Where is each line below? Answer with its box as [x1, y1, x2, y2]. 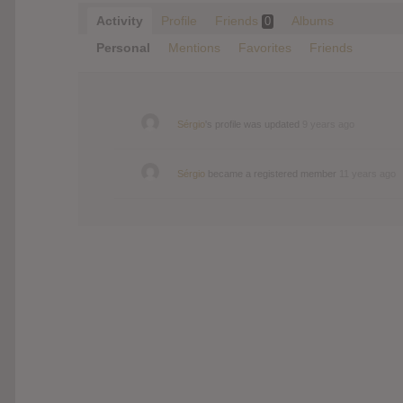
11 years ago [339, 167, 396, 179]
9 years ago [302, 118, 354, 130]
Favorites [238, 40, 291, 55]
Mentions [168, 40, 220, 55]
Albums [291, 13, 334, 28]
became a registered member [205, 167, 339, 179]
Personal [96, 40, 150, 55]
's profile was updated [205, 118, 302, 130]
